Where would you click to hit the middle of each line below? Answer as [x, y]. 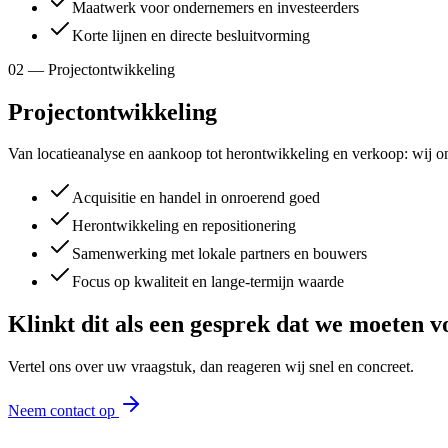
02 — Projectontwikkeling [91, 69]
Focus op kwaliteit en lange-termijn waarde [208, 282]
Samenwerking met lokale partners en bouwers [219, 254]
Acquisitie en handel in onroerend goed [196, 198]
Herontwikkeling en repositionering [184, 226]
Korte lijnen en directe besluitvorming [191, 35]
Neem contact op [63, 411]
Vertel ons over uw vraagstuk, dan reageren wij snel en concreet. [211, 367]
